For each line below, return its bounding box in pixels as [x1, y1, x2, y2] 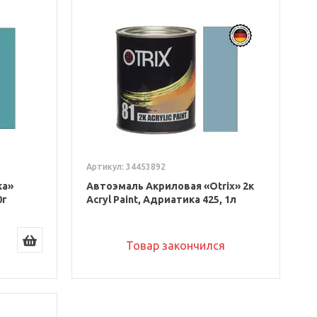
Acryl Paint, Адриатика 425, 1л [86, 193, 236, 205]
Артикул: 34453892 [86, 161, 166, 171]
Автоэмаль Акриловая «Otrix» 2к [86, 180, 254, 192]
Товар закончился [126, 238, 226, 252]
